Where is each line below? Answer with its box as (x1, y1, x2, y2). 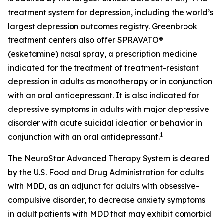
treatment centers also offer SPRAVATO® (8, 35, 163, 45)
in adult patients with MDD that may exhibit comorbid (8, 209, 211, 219)
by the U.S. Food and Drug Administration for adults (8, 167, 204, 177)
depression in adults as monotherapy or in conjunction (8, 76, 212, 86)
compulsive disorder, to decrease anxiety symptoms (8, 195, 205, 205)
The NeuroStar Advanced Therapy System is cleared (8, 153, 210, 163)
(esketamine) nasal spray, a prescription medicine (8, 49, 197, 59)
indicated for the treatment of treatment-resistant (8, 63, 199, 73)
